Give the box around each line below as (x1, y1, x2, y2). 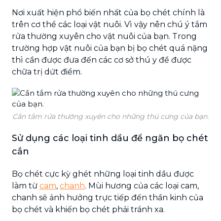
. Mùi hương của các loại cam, (85, 181, 199, 190)
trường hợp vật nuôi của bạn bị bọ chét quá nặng (12, 43, 208, 53)
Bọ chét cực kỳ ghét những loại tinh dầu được (12, 169, 194, 179)
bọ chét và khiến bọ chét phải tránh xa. (12, 204, 165, 214)
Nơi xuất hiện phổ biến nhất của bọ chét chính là (12, 7, 205, 17)
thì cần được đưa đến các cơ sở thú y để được (12, 55, 191, 65)
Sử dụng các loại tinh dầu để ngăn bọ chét (12, 132, 208, 144)
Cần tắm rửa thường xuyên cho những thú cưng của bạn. (12, 111, 209, 121)
